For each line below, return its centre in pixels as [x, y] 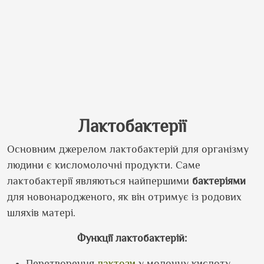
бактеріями [219, 181]
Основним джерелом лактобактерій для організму [128, 149]
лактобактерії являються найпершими [100, 181]
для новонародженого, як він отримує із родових [124, 197]
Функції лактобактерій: [132, 238]
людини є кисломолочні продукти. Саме [104, 165]
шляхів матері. [41, 213]
